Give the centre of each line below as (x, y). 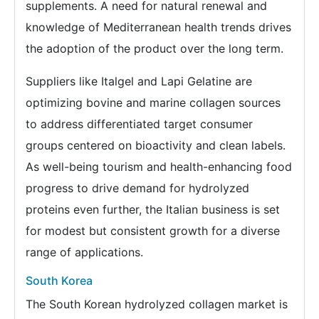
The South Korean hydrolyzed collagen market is (157, 304)
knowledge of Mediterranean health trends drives (158, 27)
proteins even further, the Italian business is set (153, 209)
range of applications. (84, 252)
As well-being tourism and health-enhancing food (159, 167)
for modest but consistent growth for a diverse (153, 231)
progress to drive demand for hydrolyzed (137, 188)
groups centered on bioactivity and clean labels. (156, 145)
